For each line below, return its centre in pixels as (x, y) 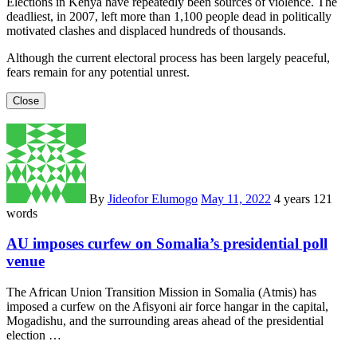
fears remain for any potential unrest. (98, 72)
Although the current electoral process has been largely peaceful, (168, 57)
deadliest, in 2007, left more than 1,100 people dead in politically (169, 16)
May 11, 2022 (236, 198)
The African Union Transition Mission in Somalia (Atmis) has (161, 292)
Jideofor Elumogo (153, 198)
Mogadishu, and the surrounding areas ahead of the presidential (165, 321)
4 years (294, 198)
